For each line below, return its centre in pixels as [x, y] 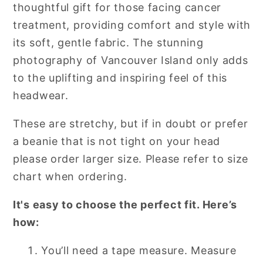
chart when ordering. [70, 176]
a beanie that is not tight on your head [117, 141]
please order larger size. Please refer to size [131, 159]
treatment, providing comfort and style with [132, 25]
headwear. [41, 95]
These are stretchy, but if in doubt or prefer [131, 123]
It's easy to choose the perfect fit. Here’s [125, 204]
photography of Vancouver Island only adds [131, 60]
